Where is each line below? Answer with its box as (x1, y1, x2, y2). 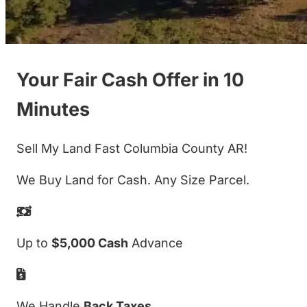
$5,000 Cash (51, 235, 128, 250)
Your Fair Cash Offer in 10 (16, 68, 244, 91)
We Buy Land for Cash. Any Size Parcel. (16, 172, 249, 187)
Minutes (16, 97, 90, 121)
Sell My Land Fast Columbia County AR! (16, 140, 247, 156)
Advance (128, 235, 183, 250)
